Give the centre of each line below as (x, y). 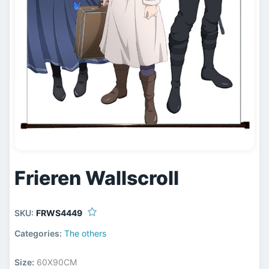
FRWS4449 (59, 213)
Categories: (38, 233)
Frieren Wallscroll (97, 178)
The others (86, 233)
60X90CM (56, 262)
